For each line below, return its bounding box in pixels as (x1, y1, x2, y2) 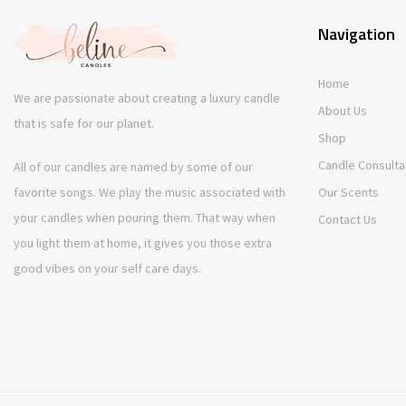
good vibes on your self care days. (14, 260, 201, 276)
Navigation (318, 22, 395, 46)
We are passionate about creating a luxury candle (14, 90, 280, 106)
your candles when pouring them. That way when (14, 209, 275, 226)
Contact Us (318, 211, 377, 227)
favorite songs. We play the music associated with (14, 184, 285, 200)
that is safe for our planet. (14, 115, 154, 131)
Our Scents (318, 184, 379, 200)
